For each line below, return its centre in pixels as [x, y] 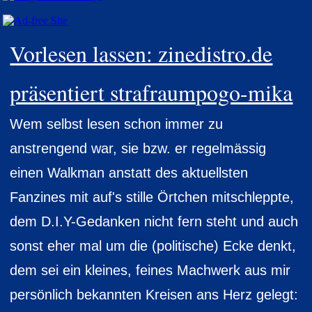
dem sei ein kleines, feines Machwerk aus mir [150, 270]
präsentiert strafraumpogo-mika [151, 92]
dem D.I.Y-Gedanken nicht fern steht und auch [154, 221]
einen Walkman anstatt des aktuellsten [129, 173]
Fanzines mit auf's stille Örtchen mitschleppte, [152, 197]
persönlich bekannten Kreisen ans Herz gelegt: [154, 295]
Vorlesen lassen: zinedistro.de [141, 53]
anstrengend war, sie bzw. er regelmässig [138, 148]
